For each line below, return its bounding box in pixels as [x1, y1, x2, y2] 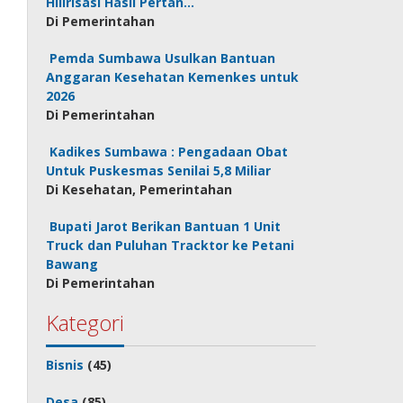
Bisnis [46, 356, 85, 373]
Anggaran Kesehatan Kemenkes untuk [46, 68, 300, 85]
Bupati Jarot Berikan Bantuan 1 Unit [49, 218, 282, 235]
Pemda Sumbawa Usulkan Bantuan [49, 49, 276, 67]
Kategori [46, 308, 125, 337]
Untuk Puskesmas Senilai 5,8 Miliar [46, 162, 272, 179]
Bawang [46, 255, 99, 273]
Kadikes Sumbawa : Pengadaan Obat [49, 143, 289, 160]
